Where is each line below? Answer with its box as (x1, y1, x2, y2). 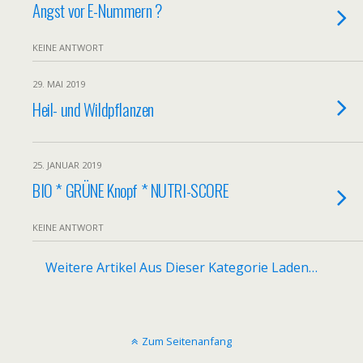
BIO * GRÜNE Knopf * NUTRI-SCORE (32, 177, 229, 203)
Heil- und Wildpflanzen (32, 96, 154, 122)
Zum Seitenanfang (142, 334, 232, 348)
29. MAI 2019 (32, 78, 85, 90)
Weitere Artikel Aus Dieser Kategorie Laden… (45, 258, 318, 276)
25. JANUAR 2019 (32, 159, 101, 171)
